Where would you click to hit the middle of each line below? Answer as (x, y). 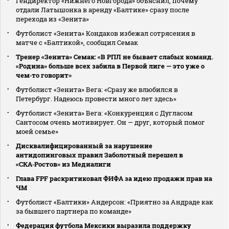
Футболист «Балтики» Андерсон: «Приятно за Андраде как (114, 202)
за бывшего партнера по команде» (74, 211)
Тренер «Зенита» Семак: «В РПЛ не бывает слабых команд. (114, 56)
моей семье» (37, 131)
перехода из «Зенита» (52, 19)
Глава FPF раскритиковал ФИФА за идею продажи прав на (114, 178)
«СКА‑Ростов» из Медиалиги (63, 164)
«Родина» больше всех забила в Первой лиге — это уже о (110, 66)
